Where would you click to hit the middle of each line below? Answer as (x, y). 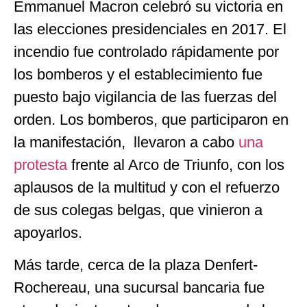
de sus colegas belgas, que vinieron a (138, 210)
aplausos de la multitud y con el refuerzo (147, 188)
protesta (42, 165)
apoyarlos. (48, 233)
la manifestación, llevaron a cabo (126, 143)
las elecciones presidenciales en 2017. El (150, 29)
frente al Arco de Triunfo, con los (178, 165)
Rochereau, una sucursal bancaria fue (139, 288)
